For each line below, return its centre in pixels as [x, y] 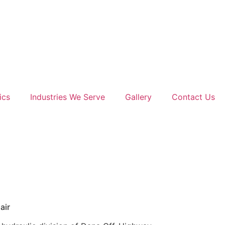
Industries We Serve [68, 97]
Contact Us [193, 97]
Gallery [138, 97]
